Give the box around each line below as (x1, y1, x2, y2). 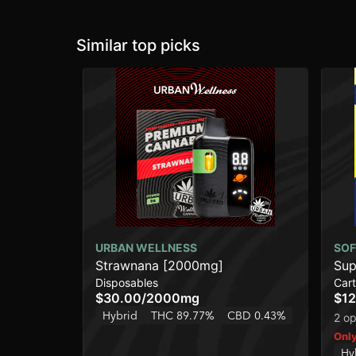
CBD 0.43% (227, 308, 286, 323)
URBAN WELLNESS (95, 241, 197, 254)
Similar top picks (76, 36, 200, 55)
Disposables (95, 276, 158, 289)
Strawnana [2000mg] (95, 257, 223, 273)
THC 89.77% (151, 308, 215, 323)
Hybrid (103, 308, 137, 323)
